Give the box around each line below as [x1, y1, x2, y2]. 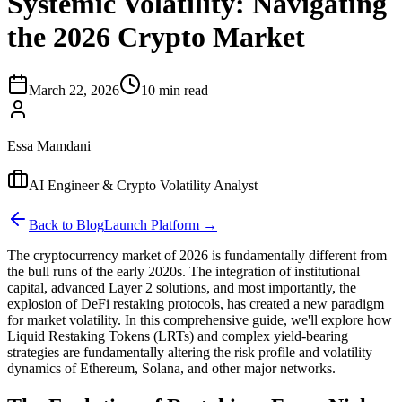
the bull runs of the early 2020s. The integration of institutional [7, 263, 360, 279]
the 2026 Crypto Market [7, 21, 305, 54]
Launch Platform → [104, 216, 217, 232]
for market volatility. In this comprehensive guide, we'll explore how [7, 311, 392, 328]
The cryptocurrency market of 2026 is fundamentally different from [7, 247, 387, 263]
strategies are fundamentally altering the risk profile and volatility [7, 344, 372, 360]
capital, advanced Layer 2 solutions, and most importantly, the [7, 279, 356, 295]
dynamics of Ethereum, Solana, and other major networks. [7, 360, 336, 376]
